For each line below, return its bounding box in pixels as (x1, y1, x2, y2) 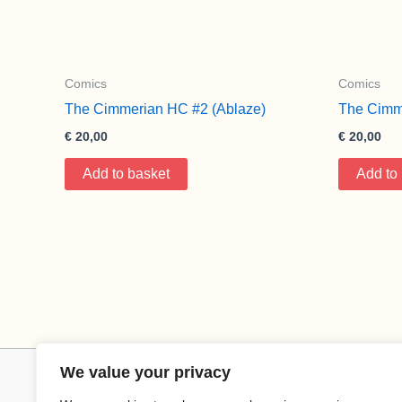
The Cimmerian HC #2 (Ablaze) (65, 100, 266, 117)
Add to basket (83, 165, 170, 181)
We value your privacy (60, 363, 231, 381)
